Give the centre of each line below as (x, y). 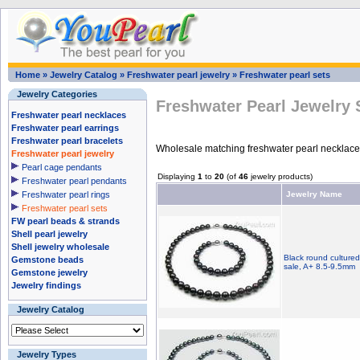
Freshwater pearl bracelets (67, 141)
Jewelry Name (314, 194)
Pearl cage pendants (62, 167)
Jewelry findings (46, 285)
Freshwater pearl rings (66, 194)
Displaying (178, 176)
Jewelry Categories (57, 94)
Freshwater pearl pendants (74, 181)
